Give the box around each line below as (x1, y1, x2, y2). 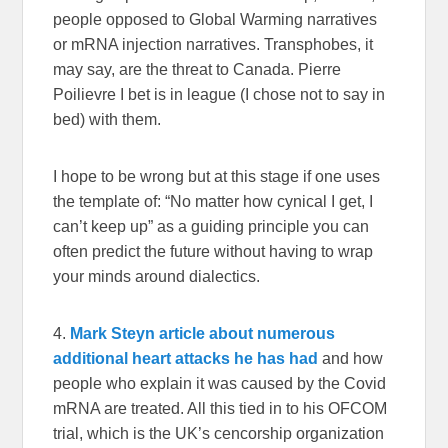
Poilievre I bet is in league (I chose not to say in (53, 85, 386, 103)
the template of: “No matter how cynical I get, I (53, 192, 374, 210)
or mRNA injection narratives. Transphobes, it (53, 35, 374, 53)
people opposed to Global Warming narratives (53, 10, 378, 28)
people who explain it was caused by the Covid (53, 374, 387, 392)
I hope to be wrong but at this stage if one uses (53, 167, 381, 185)
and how (322, 349, 384, 367)
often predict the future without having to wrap (53, 242, 374, 260)
